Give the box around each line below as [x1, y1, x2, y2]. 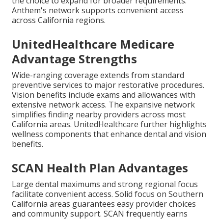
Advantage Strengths [12, 51, 137, 67]
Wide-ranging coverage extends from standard [12, 70, 184, 81]
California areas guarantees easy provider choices [12, 198, 196, 210]
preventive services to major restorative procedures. [12, 80, 204, 91]
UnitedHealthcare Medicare [12, 36, 174, 53]
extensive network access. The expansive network [12, 99, 195, 110]
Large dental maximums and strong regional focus [12, 179, 198, 190]
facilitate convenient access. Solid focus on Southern [12, 189, 203, 200]
